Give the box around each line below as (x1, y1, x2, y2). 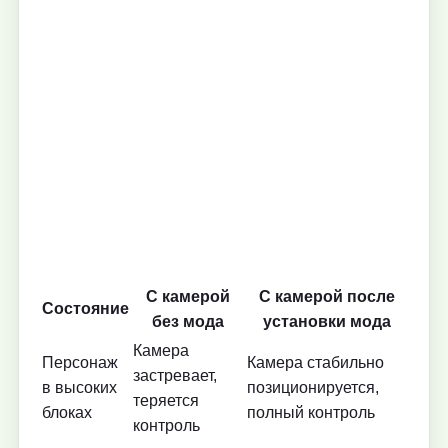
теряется (133, 392, 199, 410)
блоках (42, 404, 92, 422)
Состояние (42, 300, 129, 318)
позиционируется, (247, 379, 379, 397)
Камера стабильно (247, 354, 384, 372)
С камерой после (258, 288, 395, 306)
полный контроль (247, 404, 375, 422)
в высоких (42, 379, 117, 397)
